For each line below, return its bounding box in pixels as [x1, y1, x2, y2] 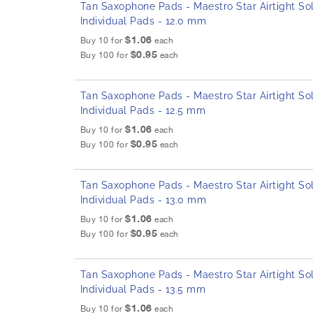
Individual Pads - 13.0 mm [80, 194, 207, 206]
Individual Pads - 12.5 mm [80, 105, 206, 117]
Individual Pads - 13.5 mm [80, 284, 206, 296]
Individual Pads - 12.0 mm [80, 15, 207, 27]
